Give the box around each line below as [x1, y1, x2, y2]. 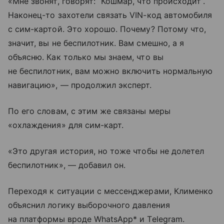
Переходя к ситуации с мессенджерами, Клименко [8, 186, 213, 196]
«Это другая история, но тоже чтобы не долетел [8, 146, 204, 156]
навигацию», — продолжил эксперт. [8, 80, 152, 90]
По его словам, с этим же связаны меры [8, 106, 170, 116]
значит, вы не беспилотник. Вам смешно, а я [8, 38, 184, 48]
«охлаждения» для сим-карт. [8, 120, 124, 130]
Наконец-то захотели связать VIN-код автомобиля [8, 10, 212, 20]
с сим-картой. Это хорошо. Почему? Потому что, [8, 24, 206, 34]
